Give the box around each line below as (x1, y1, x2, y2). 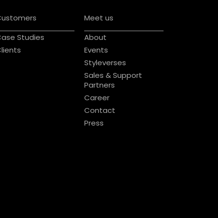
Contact (84, 105, 116, 115)
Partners (84, 79, 115, 90)
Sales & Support (84, 70, 143, 80)
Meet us (84, 13, 114, 23)
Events (84, 44, 109, 55)
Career (84, 92, 110, 103)
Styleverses (84, 57, 127, 68)
